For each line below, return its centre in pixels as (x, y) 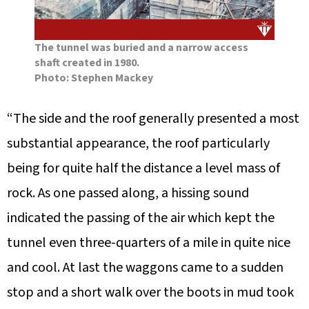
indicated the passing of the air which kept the (141, 218)
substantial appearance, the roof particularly (138, 144)
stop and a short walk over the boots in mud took (150, 293)
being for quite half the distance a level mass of (143, 169)
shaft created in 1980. (87, 63)
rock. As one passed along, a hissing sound (128, 193)
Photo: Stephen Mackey (94, 78)
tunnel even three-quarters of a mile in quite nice (149, 243)
